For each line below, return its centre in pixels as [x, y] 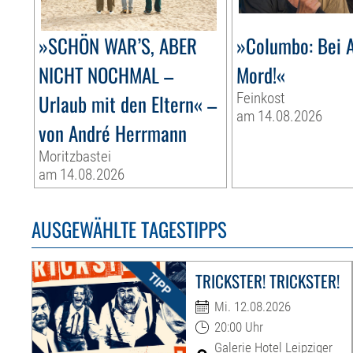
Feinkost [261, 98]
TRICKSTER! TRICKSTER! [267, 281]
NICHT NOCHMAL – [106, 75]
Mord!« [261, 75]
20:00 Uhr [238, 327]
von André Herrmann [113, 133]
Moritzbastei [75, 157]
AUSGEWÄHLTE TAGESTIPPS [130, 229]
